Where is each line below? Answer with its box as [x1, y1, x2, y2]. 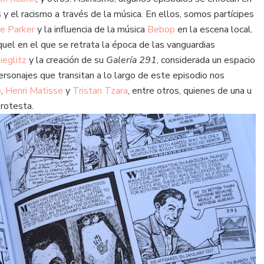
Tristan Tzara [72, 84, 128, 98]
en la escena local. [175, 23, 253, 37]
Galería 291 [106, 54, 157, 67]
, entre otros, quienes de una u [128, 84, 252, 98]
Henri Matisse [5, 84, 63, 98]
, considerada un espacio [157, 54, 255, 67]
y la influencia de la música [35, 23, 147, 37]
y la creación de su [27, 54, 106, 67]
